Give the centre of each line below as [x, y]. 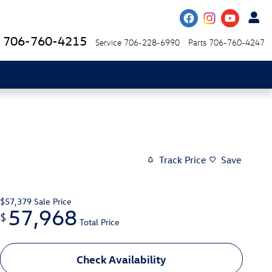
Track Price [183, 160]
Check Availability [121, 259]
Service [108, 42]
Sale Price [53, 201]
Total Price [100, 222]
